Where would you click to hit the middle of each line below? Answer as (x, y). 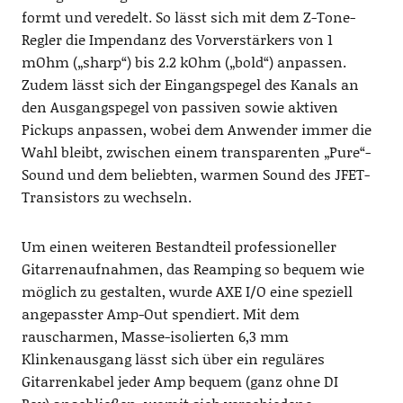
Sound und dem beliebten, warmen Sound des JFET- (195, 175)
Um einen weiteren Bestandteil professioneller (179, 246)
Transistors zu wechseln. (106, 197)
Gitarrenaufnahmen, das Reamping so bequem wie (193, 269)
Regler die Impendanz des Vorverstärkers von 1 (177, 40)
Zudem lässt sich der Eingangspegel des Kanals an (190, 85)
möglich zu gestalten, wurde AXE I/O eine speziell (187, 291)
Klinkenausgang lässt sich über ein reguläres (173, 359)
